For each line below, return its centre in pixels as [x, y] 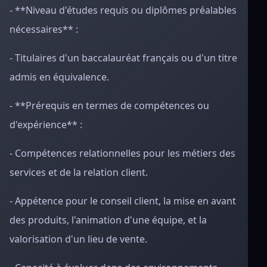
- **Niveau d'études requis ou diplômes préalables [123, 10]
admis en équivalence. [59, 77]
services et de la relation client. [79, 172]
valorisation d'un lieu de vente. [78, 239]
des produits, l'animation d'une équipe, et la [108, 220]
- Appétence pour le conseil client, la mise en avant [123, 201]
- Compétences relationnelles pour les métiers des [122, 153]
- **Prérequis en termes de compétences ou [109, 105]
